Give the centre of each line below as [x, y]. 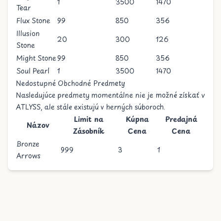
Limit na [89, 119]
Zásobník [89, 131]
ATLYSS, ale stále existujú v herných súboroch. [91, 107]
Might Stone [36, 58]
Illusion [28, 33]
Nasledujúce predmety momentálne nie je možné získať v [110, 95]
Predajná [181, 119]
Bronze [28, 144]
